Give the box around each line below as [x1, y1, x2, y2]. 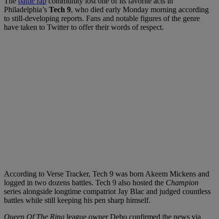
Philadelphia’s [4, 5, 49, 14]
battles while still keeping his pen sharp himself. [4, 196, 151, 205]
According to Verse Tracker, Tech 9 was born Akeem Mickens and [4, 170, 209, 178]
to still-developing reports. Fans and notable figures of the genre [4, 14, 200, 23]
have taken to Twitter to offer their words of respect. [4, 23, 164, 32]
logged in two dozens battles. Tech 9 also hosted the [4, 178, 166, 187]
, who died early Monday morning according [71, 5, 209, 14]
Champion [166, 178, 198, 187]
